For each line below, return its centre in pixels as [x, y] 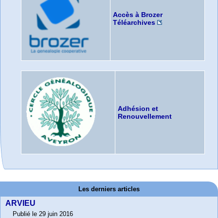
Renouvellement [145, 117]
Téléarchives [134, 23]
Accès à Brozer [137, 15]
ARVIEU [20, 203]
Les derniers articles [109, 189]
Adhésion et [138, 109]
